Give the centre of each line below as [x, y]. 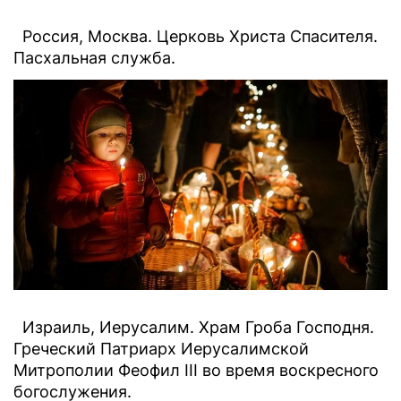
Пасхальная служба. [94, 58]
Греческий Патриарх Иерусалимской [161, 349]
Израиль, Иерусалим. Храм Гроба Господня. [194, 328]
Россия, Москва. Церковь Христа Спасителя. [196, 37]
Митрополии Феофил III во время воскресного [196, 371]
